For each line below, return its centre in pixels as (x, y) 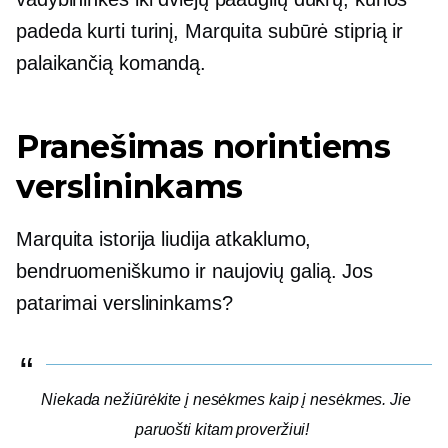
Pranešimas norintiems (203, 146)
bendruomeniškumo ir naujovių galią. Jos (195, 270)
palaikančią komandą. (111, 62)
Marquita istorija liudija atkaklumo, (164, 238)
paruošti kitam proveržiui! (222, 429)
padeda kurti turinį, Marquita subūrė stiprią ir (210, 30)
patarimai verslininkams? (124, 302)
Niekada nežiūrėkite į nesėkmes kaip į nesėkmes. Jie (226, 399)
